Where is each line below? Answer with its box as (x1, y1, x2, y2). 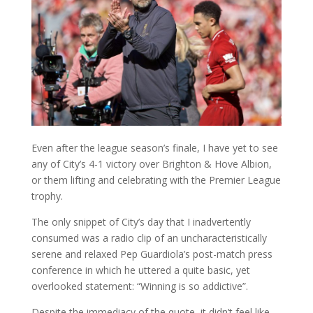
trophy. (31, 189, 63, 203)
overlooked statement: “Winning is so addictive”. (31, 279, 248, 293)
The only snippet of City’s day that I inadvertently (31, 214, 251, 228)
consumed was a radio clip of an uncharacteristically (31, 231, 267, 245)
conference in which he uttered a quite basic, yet (31, 263, 250, 277)
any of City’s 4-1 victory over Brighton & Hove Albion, (31, 156, 272, 170)
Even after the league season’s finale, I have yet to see (31, 140, 278, 154)
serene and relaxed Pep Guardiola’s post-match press (31, 247, 272, 261)
